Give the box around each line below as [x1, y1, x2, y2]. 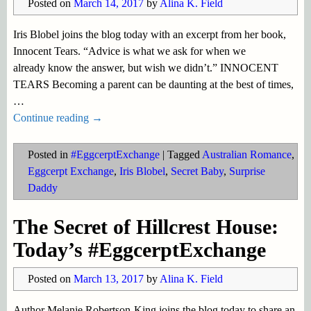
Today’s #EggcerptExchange [12, 238, 266, 262]
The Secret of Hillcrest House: [12, 215, 278, 239]
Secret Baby [170, 165, 224, 177]
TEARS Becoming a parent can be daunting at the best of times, [12, 78, 294, 90]
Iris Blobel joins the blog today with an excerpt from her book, [12, 28, 286, 40]
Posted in [27, 148, 68, 160]
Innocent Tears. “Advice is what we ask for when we [12, 44, 246, 57]
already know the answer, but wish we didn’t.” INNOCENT [12, 61, 278, 74]
